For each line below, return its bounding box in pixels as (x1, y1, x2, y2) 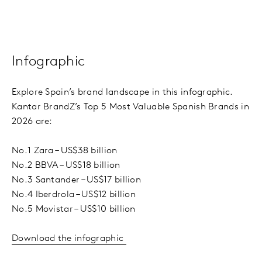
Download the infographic (12, 233, 126, 243)
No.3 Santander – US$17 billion (12, 175, 146, 185)
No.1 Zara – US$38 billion (12, 146, 123, 156)
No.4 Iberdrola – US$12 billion (12, 189, 141, 199)
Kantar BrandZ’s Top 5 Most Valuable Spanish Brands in (12, 102, 249, 112)
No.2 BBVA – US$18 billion (12, 160, 126, 170)
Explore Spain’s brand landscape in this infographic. (12, 87, 233, 97)
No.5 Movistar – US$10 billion (12, 204, 138, 214)
